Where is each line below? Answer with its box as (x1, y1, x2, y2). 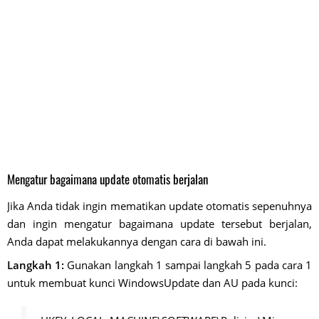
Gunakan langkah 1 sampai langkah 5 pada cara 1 (64, 258, 313, 273)
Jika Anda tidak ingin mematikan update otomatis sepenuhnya (7, 199, 312, 214)
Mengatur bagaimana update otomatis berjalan (7, 170, 208, 189)
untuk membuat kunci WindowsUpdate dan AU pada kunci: (7, 276, 298, 291)
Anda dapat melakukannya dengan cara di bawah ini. (7, 234, 266, 249)
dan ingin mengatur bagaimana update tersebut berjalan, (7, 216, 312, 231)
